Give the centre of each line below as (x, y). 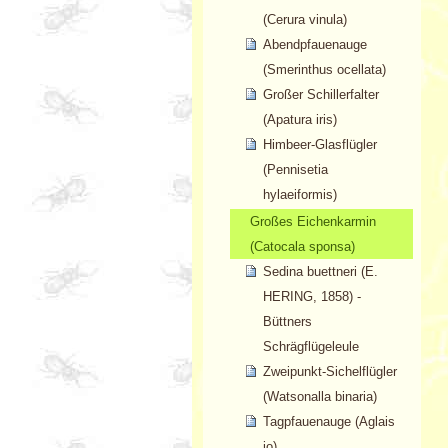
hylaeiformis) (299, 195)
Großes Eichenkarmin (312, 222)
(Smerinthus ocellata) (324, 70)
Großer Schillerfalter (320, 95)
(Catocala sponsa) (302, 247)
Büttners (287, 322)
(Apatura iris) (299, 120)
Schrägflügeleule (310, 347)
